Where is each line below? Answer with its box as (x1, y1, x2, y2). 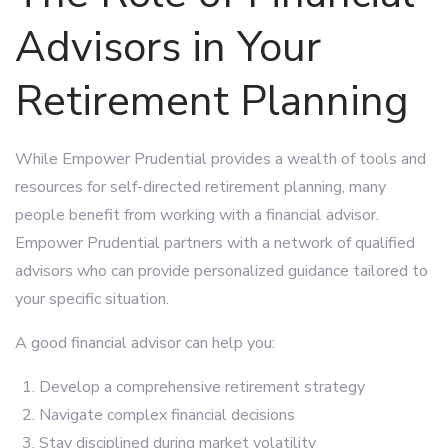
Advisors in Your (15, 19, 321, 76)
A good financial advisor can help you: (15, 332, 275, 354)
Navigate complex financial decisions (39, 404, 295, 426)
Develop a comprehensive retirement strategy (39, 376, 365, 398)
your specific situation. (15, 288, 169, 310)
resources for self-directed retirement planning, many (15, 176, 386, 198)
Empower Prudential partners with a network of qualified (15, 232, 415, 254)
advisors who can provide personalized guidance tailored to (15, 260, 428, 282)
